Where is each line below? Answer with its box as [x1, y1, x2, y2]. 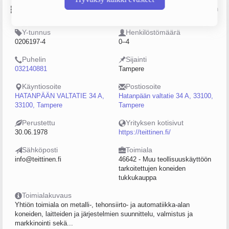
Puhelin [22, 55, 46, 63]
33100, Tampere [15, 101, 62, 109]
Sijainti [126, 55, 147, 63]
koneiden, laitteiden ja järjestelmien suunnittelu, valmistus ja [15, 210, 193, 218]
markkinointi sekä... [15, 219, 73, 227]
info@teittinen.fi [15, 155, 61, 163]
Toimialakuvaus [22, 191, 72, 199]
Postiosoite [126, 82, 161, 90]
